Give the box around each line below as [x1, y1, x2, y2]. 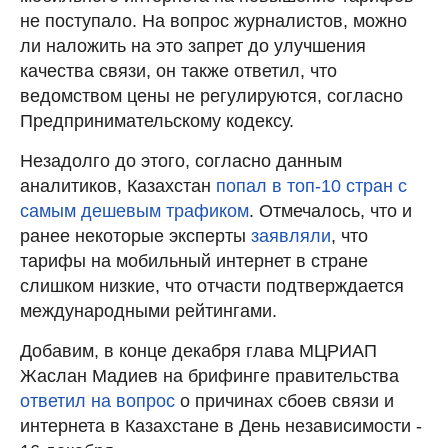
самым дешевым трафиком [20, 200, 249, 221]
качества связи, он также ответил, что [20, 60, 337, 81]
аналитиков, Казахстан [20, 175, 216, 196]
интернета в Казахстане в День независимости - [20, 415, 422, 436]
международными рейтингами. [20, 300, 277, 321]
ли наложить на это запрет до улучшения [20, 35, 366, 56]
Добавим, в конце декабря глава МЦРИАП [20, 340, 377, 361]
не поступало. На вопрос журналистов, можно [20, 10, 407, 31]
